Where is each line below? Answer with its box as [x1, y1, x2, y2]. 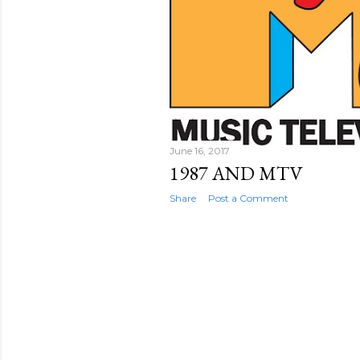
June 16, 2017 [170, 145, 230, 157]
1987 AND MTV [170, 161, 303, 186]
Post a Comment [208, 192, 288, 205]
